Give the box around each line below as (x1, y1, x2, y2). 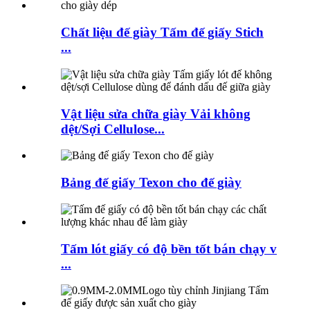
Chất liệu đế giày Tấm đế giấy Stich (61, 25, 264, 40)
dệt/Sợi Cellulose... (61, 121, 165, 136)
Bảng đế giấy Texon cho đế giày (61, 175, 241, 190)
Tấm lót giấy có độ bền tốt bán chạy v (61, 241, 277, 256)
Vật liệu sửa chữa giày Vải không (61, 106, 250, 121)
